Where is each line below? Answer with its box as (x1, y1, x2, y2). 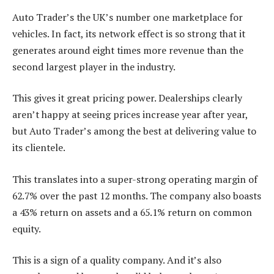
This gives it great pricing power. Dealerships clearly (12, 91, 242, 105)
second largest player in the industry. (12, 59, 176, 73)
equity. (12, 221, 41, 235)
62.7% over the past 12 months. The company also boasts (12, 188, 261, 202)
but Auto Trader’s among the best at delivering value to (12, 124, 256, 138)
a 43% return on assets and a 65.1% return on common (12, 205, 252, 219)
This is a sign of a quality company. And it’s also (12, 253, 221, 267)
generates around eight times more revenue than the (12, 43, 243, 57)
